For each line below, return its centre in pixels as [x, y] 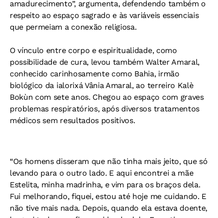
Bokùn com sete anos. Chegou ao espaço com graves [107, 97]
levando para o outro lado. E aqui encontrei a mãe [102, 173]
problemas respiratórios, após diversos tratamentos [105, 109]
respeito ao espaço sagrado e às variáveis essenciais [104, 15]
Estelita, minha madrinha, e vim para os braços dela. [105, 185]
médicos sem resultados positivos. [73, 120]
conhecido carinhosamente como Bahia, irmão [95, 74]
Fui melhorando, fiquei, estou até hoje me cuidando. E [108, 196]
